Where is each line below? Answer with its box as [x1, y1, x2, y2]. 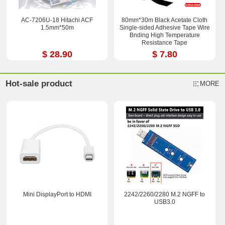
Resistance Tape [142, 39, 188, 46]
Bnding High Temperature [129, 31, 200, 39]
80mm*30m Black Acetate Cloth [122, 16, 208, 24]
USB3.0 [154, 198, 175, 206]
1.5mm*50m [40, 24, 74, 31]
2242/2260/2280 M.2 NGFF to [124, 191, 205, 198]
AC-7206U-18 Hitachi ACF [21, 16, 93, 24]
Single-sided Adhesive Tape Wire [119, 24, 210, 31]
